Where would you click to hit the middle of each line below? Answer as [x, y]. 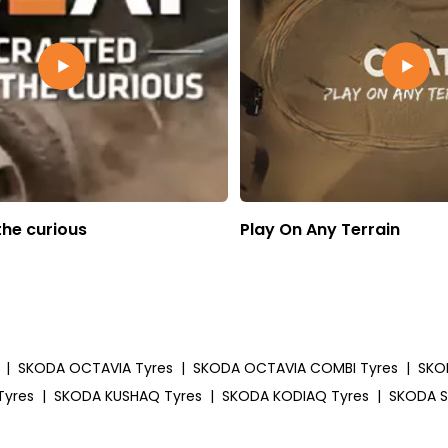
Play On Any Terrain [320, 229]
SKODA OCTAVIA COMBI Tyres [295, 367]
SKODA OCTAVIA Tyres [95, 367]
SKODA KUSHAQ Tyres [128, 395]
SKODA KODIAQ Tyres [295, 395]
